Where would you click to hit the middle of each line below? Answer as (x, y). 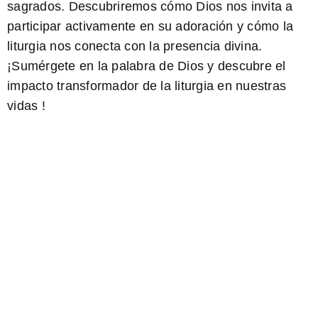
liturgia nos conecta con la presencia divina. (135, 46)
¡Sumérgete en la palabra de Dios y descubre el (147, 66)
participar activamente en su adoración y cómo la (150, 26)
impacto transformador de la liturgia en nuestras (147, 86)
